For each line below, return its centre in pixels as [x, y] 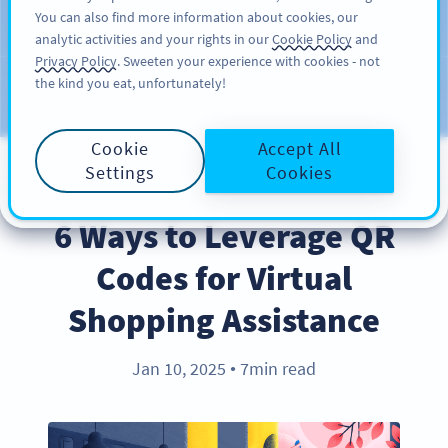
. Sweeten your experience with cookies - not [248, 61]
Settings [120, 172]
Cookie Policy [312, 39]
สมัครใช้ [326, 28]
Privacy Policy [76, 61]
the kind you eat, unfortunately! [130, 83]
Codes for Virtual [224, 278]
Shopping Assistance [224, 320]
